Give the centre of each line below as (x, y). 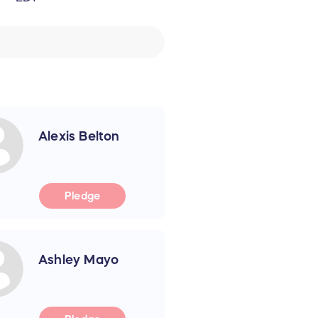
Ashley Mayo (78, 259)
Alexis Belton (79, 136)
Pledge (82, 196)
